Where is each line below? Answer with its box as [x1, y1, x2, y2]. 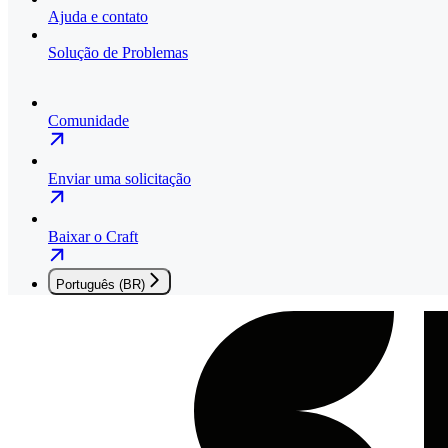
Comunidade [48, 111, 129, 129]
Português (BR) [56, 276, 145, 292]
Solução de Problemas [48, 43, 188, 61]
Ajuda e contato [48, 7, 148, 25]
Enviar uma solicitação [48, 169, 191, 187]
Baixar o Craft [48, 227, 138, 245]
